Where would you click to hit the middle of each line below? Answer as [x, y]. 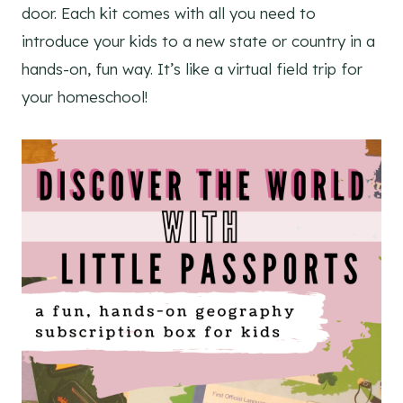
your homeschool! [85, 97]
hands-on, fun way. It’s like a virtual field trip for [192, 69]
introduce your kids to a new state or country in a [198, 41]
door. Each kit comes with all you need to [169, 13]
